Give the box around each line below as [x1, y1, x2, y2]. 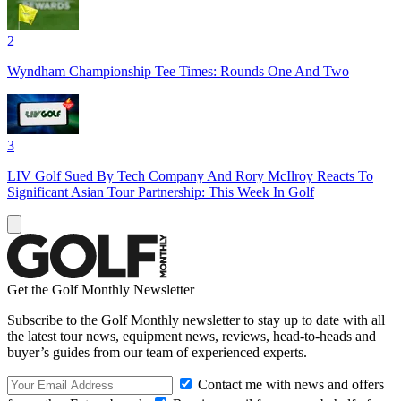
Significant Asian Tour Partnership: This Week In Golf [7, 183, 314, 200]
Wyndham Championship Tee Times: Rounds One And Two [7, 63, 349, 79]
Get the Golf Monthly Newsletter [7, 281, 194, 297]
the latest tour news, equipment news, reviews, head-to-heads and [7, 328, 376, 344]
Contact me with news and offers [194, 376, 384, 392]
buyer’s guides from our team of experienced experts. [7, 344, 307, 360]
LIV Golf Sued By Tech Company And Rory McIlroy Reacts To [7, 167, 373, 183]
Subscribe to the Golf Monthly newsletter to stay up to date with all [7, 311, 385, 328]
